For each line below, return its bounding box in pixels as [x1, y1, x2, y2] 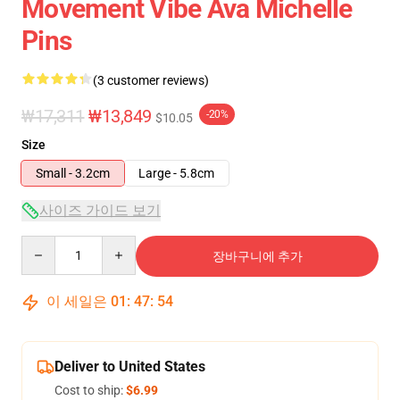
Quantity [21, 237, 70, 251]
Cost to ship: [54, 383, 126, 397]
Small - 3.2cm [36, 166, 110, 180]
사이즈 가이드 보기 [39, 202, 161, 219]
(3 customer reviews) [93, 73, 209, 87]
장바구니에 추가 [212, 249, 303, 263]
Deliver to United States [54, 358, 205, 375]
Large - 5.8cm [138, 166, 214, 180]
